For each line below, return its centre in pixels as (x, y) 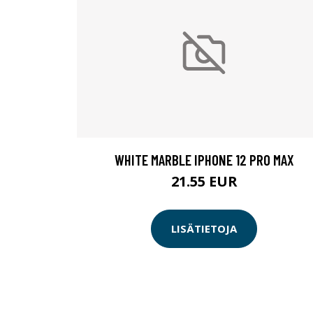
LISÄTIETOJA (204, 229)
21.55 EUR (204, 181)
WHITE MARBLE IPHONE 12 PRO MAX (204, 159)
